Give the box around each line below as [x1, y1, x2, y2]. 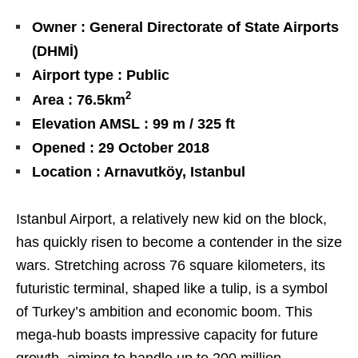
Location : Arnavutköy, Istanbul [32, 164, 245, 181]
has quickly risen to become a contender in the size [16, 234, 342, 251]
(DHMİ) [32, 43, 78, 60]
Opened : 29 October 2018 [32, 140, 209, 157]
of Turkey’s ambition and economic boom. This [16, 304, 312, 320]
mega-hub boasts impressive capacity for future [16, 327, 318, 344]
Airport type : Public [32, 67, 169, 84]
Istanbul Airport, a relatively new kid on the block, [16, 211, 327, 228]
